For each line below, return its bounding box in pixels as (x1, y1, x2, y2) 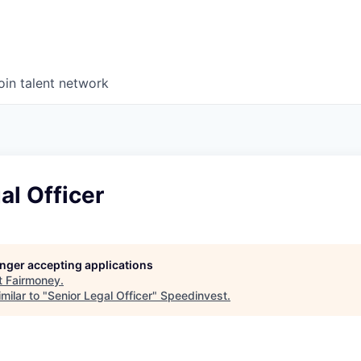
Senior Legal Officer (48, 288, 152, 303)
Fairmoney (6, 273, 60, 288)
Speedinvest (160, 288, 227, 303)
